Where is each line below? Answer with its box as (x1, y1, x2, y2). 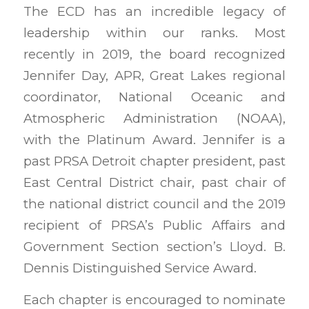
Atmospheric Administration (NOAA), (23, 110, 286, 126)
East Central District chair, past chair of (23, 174, 286, 190)
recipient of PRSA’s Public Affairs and (23, 217, 286, 233)
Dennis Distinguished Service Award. (23, 259, 257, 276)
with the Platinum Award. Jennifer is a (23, 131, 286, 148)
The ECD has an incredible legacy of (23, 3, 286, 19)
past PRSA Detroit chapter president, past (23, 152, 286, 169)
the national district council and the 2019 (23, 195, 286, 212)
